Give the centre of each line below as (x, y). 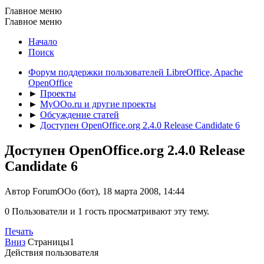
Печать (19, 231)
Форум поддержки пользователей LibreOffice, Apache (136, 72)
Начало (43, 41)
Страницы (49, 242)
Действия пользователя (52, 252)
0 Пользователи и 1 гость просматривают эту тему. (107, 211)
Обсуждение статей (80, 114)
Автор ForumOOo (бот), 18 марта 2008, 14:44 (95, 191)
